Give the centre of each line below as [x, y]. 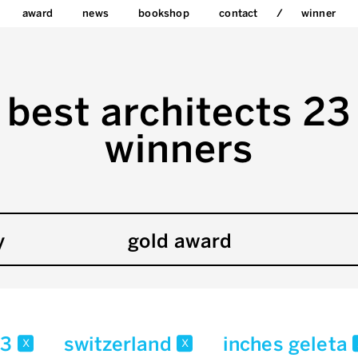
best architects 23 [179, 112]
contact [239, 13]
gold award [180, 241]
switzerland [120, 344]
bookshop [164, 13]
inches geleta [288, 344]
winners [179, 149]
